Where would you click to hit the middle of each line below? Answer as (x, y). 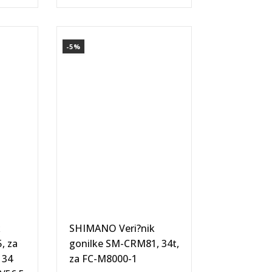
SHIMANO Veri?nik (112, 228)
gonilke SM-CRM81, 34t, (124, 243)
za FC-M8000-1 (103, 259)
